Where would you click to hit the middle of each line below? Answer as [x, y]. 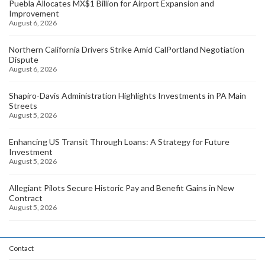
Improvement [34, 13]
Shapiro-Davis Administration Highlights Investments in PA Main [127, 95]
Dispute [24, 59]
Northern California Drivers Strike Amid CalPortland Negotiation [127, 49]
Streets [23, 105]
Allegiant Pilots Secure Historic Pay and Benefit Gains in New [122, 188]
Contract [26, 198]
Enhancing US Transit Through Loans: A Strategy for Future [119, 141]
